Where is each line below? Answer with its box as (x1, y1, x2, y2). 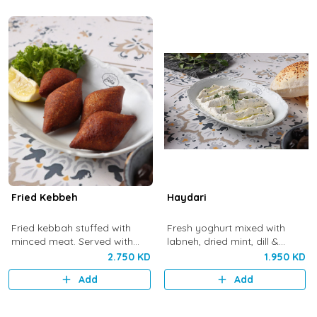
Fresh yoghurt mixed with (166, 221, 285, 234)
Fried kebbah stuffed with (11, 221, 131, 234)
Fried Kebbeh (11, 191, 78, 204)
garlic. (166, 248, 195, 261)
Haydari (166, 191, 207, 204)
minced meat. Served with (11, 235, 133, 248)
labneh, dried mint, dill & (166, 235, 279, 248)
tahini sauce (11, 248, 68, 261)
